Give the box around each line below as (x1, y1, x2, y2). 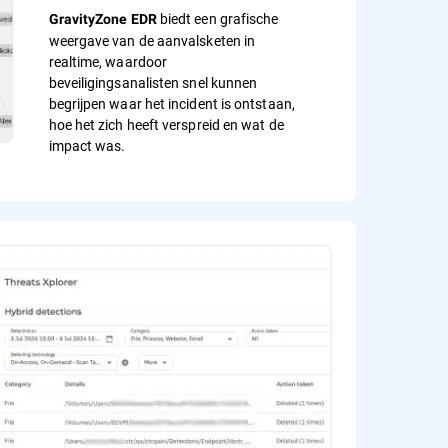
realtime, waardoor (48, 52, 168, 72)
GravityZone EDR (48, 11, 157, 28)
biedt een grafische (156, 9, 279, 29)
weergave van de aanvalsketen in (48, 31, 256, 51)
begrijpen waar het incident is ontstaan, (48, 94, 295, 114)
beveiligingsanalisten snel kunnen (48, 73, 258, 93)
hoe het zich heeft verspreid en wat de (48, 115, 284, 135)
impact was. (48, 136, 126, 156)
